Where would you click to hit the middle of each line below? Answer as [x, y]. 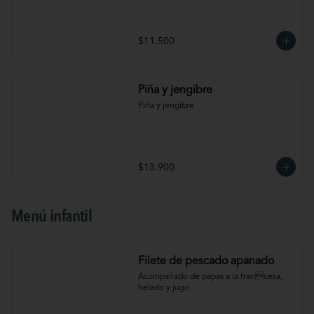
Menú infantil [52, 217]
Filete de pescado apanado [206, 261]
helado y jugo [163, 288]
